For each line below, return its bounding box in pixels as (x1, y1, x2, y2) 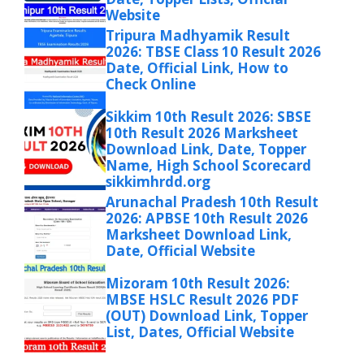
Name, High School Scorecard (106, 155, 311, 175)
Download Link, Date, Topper (106, 139, 306, 158)
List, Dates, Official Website (106, 322, 294, 341)
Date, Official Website (106, 240, 255, 260)
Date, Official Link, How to (106, 58, 288, 77)
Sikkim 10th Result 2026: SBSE (106, 106, 311, 126)
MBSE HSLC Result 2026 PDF (106, 289, 299, 309)
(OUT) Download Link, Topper (106, 305, 308, 325)
